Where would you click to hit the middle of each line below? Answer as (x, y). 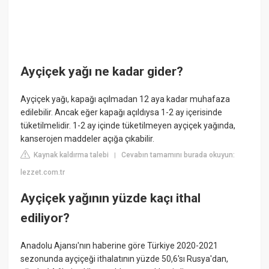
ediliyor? (45, 218)
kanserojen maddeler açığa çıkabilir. (88, 138)
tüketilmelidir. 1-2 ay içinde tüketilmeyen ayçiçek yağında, (128, 125)
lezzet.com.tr (43, 172)
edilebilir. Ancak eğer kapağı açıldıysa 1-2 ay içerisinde (122, 112)
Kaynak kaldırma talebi (71, 155)
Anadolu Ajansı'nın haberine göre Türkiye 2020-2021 (119, 245)
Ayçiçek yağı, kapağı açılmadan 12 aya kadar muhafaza (125, 99)
